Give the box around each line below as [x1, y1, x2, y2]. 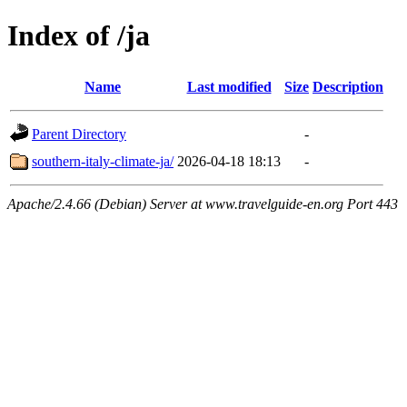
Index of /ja [7, 19, 150, 53]
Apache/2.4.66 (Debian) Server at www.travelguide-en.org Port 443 [7, 195, 398, 212]
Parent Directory [32, 125, 126, 142]
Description [313, 78, 383, 94]
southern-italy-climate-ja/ [32, 153, 174, 169]
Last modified [186, 78, 272, 94]
